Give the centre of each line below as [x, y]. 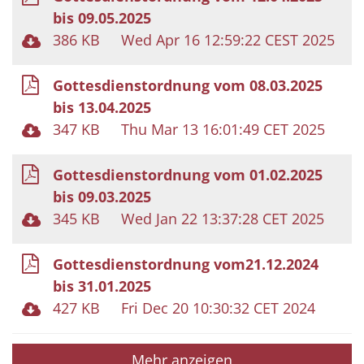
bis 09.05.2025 [102, 17]
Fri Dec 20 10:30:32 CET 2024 [218, 308]
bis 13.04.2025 [102, 107]
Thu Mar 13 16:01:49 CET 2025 [223, 129]
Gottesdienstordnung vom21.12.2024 [186, 264]
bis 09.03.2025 [102, 196]
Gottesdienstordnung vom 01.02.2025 [188, 174]
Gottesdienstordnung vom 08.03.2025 [188, 85]
